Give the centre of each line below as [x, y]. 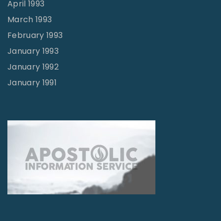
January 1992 [33, 67]
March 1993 [30, 19]
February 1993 [35, 35]
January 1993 [33, 51]
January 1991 [32, 82]
